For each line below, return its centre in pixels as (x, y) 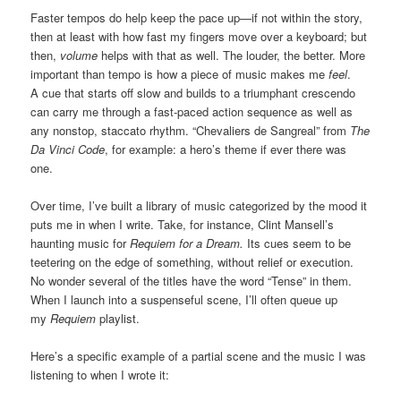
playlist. (118, 318)
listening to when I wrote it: (100, 375)
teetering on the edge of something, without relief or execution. (192, 261)
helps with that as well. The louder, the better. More (232, 55)
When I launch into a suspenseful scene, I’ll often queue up (184, 299)
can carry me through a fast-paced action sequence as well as (192, 111)
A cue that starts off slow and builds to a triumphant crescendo (193, 92)
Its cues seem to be (299, 243)
